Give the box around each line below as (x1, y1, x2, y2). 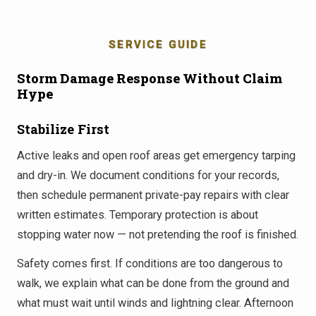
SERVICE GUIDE (109, 37, 207, 51)
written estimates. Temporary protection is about (17, 207, 258, 221)
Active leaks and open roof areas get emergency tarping (17, 148, 296, 162)
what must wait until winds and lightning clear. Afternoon (17, 296, 293, 310)
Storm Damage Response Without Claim (17, 69, 282, 87)
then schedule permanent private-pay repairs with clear (17, 188, 289, 202)
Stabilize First (17, 120, 109, 138)
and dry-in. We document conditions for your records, (17, 168, 279, 182)
